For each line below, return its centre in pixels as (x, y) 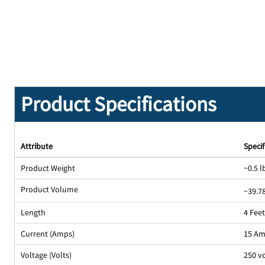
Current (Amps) (48, 234)
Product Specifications (119, 104)
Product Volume (50, 190)
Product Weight (48, 168)
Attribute (37, 146)
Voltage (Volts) (46, 255)
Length (33, 213)
